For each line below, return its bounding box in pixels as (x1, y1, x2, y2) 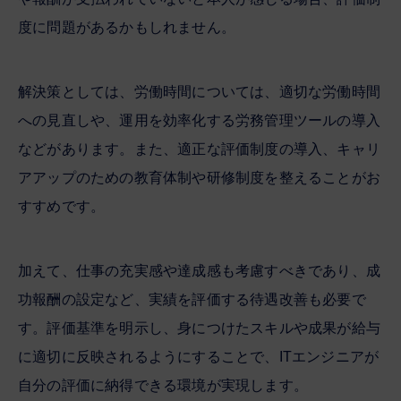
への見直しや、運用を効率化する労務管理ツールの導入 (18, 112, 380, 128)
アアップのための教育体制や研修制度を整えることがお (18, 169, 380, 185)
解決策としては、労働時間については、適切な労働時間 (18, 83, 380, 99)
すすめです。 (18, 198, 106, 214)
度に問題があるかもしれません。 (18, 19, 235, 35)
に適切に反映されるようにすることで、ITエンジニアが (18, 348, 380, 364)
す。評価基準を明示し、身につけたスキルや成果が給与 (18, 320, 380, 336)
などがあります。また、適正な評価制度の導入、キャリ (18, 141, 381, 157)
